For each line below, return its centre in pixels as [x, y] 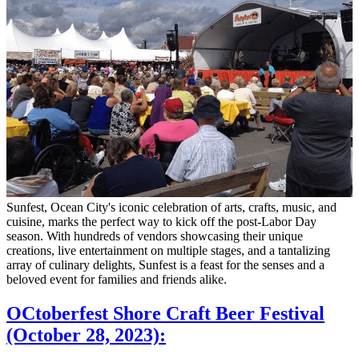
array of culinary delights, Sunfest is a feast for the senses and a [165, 264]
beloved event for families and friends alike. [117, 279]
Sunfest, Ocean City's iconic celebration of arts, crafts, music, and [171, 207]
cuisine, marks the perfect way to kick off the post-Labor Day [161, 221]
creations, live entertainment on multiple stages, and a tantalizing [168, 250]
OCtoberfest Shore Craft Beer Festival [165, 313]
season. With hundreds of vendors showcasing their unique [155, 236]
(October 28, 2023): [86, 335]
